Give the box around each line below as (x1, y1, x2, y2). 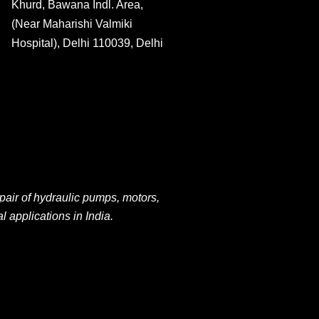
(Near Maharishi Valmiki (11, 18, 132, 31)
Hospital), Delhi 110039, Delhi (11, 37, 163, 50)
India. (83, 210, 113, 223)
